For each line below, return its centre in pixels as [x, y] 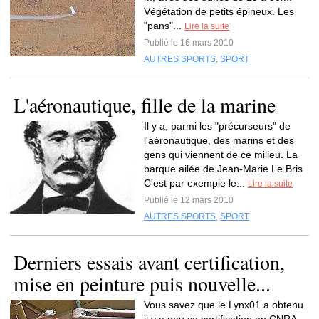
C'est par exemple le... [196, 183]
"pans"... [164, 26]
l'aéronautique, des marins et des [219, 140]
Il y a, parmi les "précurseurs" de [217, 126]
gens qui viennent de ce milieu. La [221, 155]
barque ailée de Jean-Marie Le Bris [223, 169]
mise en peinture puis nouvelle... [142, 283]
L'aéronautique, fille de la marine [145, 105]
